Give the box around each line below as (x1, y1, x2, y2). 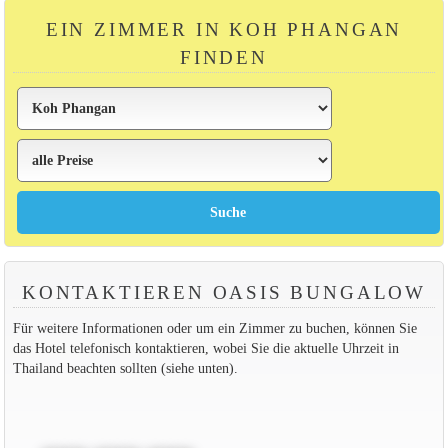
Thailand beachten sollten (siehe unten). (12, 359, 238, 376)
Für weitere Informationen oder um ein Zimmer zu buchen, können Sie (12, 319, 417, 336)
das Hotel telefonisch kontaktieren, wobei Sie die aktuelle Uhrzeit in (12, 339, 399, 356)
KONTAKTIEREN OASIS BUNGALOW (21, 281, 427, 303)
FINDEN (180, 46, 268, 68)
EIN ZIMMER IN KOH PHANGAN (45, 18, 403, 40)
